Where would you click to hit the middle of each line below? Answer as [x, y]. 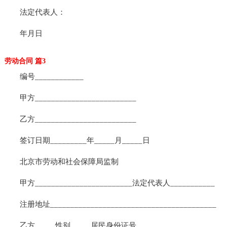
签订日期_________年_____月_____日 [77, 140]
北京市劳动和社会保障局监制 [61, 161]
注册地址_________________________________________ [110, 204]
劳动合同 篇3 [25, 61]
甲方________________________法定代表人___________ [109, 183]
